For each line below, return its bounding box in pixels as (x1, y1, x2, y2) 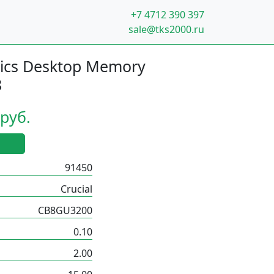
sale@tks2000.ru (128, 22, 204, 36)
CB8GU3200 (38, 204, 92, 217)
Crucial (61, 182, 92, 196)
